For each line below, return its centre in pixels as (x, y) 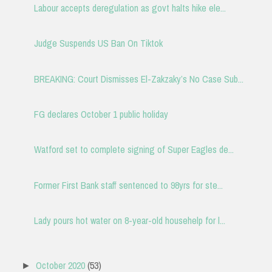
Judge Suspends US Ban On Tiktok (98, 43)
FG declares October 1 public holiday (101, 114)
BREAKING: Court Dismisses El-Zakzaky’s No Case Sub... (138, 79)
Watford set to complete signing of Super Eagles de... (134, 150)
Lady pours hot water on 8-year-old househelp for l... (129, 221)
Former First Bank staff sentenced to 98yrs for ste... (128, 185)
